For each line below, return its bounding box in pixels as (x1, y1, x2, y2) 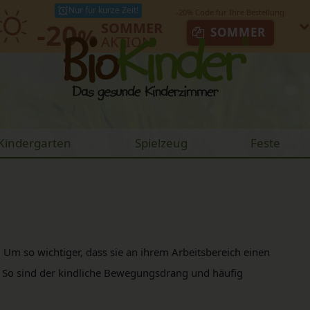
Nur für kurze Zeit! (69, 4, 139, 17)
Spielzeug (134, 134, 188, 151)
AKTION (101, 32, 153, 51)
